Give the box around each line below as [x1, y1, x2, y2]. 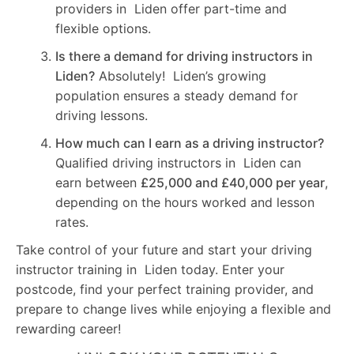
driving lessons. [55, 107, 148, 123]
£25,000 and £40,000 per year [141, 174, 325, 190]
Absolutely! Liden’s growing [95, 67, 266, 84]
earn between [55, 174, 141, 190]
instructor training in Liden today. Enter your [16, 261, 284, 277]
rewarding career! [16, 320, 121, 337]
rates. [55, 213, 88, 230]
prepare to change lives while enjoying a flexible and [16, 300, 331, 317]
